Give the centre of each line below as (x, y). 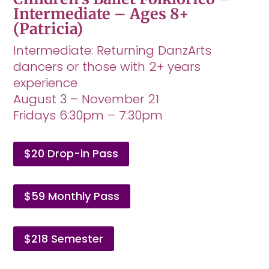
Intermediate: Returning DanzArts (113, 50)
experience (46, 83)
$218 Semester (64, 238)
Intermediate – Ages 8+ (101, 14)
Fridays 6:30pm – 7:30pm (88, 115)
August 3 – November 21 (86, 99)
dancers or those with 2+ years (107, 66)
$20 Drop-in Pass (71, 154)
